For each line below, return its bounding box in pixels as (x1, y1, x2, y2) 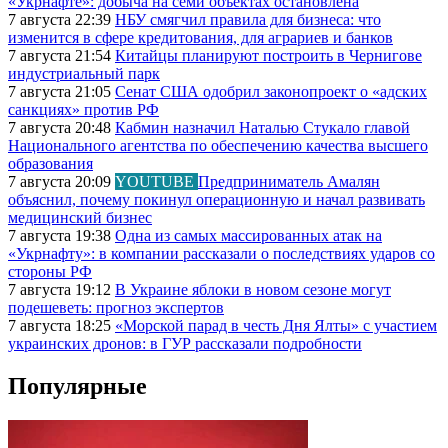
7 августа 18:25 (8, 317, 115, 335)
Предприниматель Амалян (198, 173, 380, 191)
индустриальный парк (8, 65, 160, 83)
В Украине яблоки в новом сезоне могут (115, 281, 391, 299)
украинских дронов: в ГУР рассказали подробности (8, 335, 362, 353)
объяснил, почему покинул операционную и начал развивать (8, 191, 425, 209)
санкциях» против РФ (8, 101, 159, 119)
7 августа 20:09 (8, 173, 115, 191)
